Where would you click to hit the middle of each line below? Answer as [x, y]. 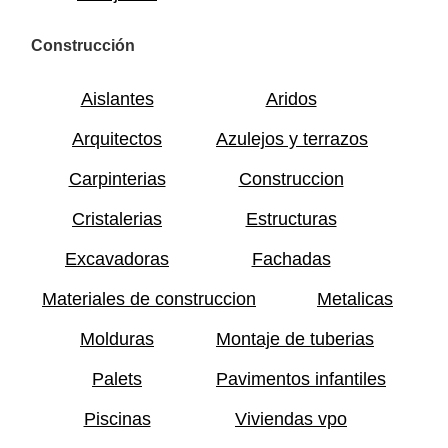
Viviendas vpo [291, 419]
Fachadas [291, 259]
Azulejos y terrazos [292, 139]
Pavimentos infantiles [301, 379]
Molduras [117, 339]
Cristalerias [117, 219]
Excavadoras [117, 259]
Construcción [83, 45]
